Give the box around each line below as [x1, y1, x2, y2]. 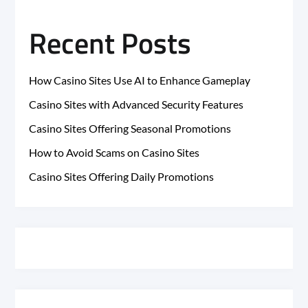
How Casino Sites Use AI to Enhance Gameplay [29, 73, 251, 87]
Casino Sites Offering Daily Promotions [29, 169, 214, 183]
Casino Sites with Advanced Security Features [29, 97, 244, 111]
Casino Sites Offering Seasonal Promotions [29, 121, 232, 135]
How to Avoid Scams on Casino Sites [29, 145, 200, 159]
